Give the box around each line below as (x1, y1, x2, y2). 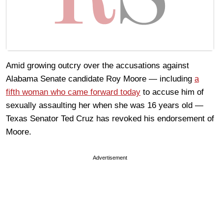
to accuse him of (140, 87, 204, 97)
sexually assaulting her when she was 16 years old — (6, 101, 203, 110)
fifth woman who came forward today (6, 87, 140, 97)
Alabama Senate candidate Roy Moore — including (6, 74, 194, 84)
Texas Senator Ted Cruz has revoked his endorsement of (6, 114, 214, 124)
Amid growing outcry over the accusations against (6, 61, 189, 71)
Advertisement (93, 155, 127, 161)
